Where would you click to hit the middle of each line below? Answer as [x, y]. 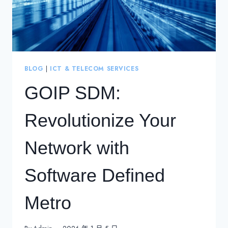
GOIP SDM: [73, 93]
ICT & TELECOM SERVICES [94, 68]
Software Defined [95, 175]
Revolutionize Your [100, 120]
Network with [77, 148]
